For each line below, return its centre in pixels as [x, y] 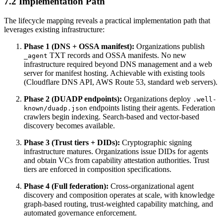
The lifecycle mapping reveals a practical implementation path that [107, 20]
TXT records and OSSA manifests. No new [117, 55]
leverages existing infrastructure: [54, 29]
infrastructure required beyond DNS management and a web [118, 64]
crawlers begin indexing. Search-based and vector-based [111, 116]
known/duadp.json [55, 108]
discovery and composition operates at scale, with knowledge [119, 195]
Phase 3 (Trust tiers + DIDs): [72, 142]
